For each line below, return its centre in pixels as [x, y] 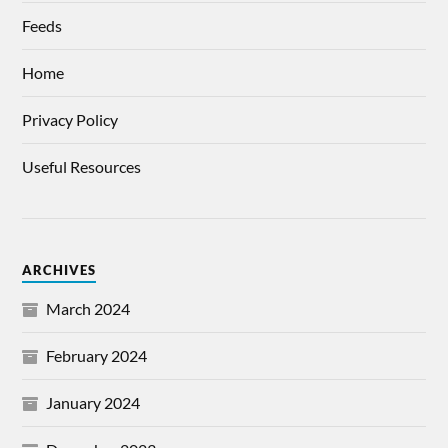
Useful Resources [82, 167]
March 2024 [88, 309]
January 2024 [93, 403]
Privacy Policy [70, 120]
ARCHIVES [59, 270]
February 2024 [97, 356]
